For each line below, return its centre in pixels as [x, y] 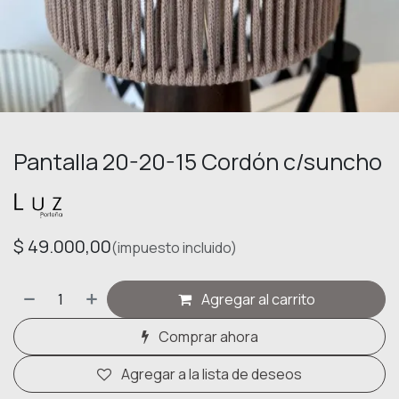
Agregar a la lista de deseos [212, 375]
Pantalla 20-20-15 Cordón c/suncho [198, 162]
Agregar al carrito [256, 300]
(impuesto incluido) [174, 248]
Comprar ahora [207, 337]
